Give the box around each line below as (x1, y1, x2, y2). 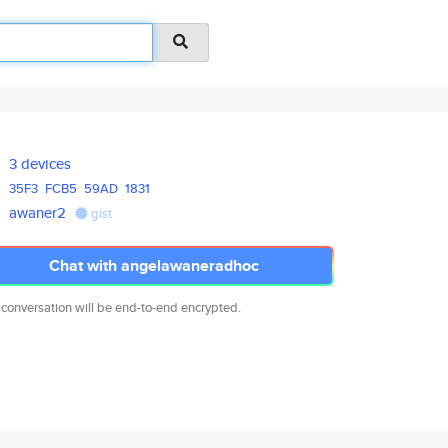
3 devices (9, 153, 72, 174)
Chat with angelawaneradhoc (49, 254, 259, 277)
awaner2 (9, 202, 67, 223)
